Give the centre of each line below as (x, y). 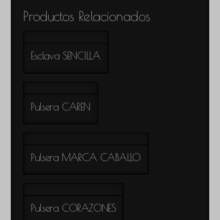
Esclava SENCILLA (66, 56)
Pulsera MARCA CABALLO (86, 157)
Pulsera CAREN (61, 106)
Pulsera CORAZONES (74, 208)
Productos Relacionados (87, 16)
